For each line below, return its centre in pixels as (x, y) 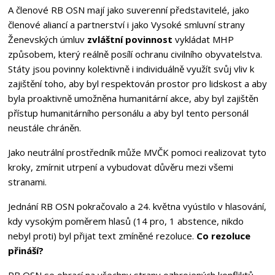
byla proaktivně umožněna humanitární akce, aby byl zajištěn (133, 98)
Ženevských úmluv (47, 39)
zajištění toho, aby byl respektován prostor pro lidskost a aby (137, 83)
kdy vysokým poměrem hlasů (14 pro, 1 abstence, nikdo (126, 221)
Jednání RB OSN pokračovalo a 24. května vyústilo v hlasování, (137, 206)
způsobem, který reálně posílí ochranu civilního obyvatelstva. (135, 54)
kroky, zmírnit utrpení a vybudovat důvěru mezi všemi (120, 167)
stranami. (28, 181)
